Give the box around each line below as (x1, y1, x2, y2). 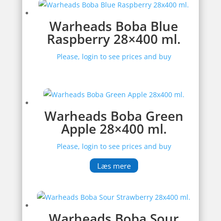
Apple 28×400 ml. (61, 119, 167, 138)
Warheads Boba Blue (49, 17, 179, 35)
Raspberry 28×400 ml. (47, 30, 181, 48)
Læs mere (97, 160, 131, 171)
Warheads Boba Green (44, 107, 184, 125)
